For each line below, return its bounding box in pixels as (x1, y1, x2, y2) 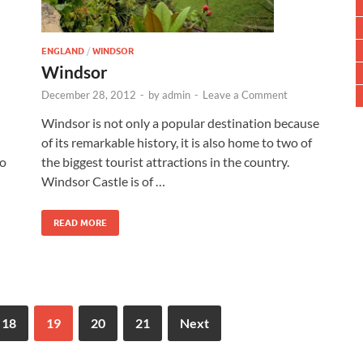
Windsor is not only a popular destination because (41, 114, 319, 130)
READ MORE (53, 216, 107, 228)
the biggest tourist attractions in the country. (41, 153, 289, 169)
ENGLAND (41, 45, 84, 57)
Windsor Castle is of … (41, 173, 165, 189)
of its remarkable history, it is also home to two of (41, 134, 312, 150)
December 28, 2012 (41, 88, 136, 101)
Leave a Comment (203, 88, 288, 101)
